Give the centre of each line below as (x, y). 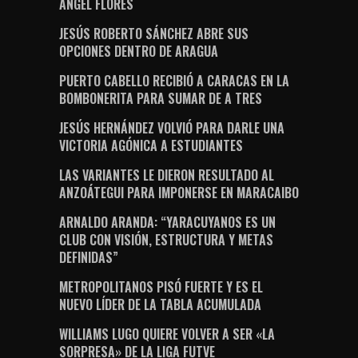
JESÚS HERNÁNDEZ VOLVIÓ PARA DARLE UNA (172, 127)
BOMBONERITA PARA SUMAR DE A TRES (161, 98)
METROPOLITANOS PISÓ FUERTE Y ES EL (161, 286)
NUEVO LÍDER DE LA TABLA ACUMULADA (160, 304)
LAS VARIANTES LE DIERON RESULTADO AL (167, 175)
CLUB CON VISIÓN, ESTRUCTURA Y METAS (166, 239)
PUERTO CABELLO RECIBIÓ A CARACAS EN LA (174, 80)
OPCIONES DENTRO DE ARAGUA (139, 51)
